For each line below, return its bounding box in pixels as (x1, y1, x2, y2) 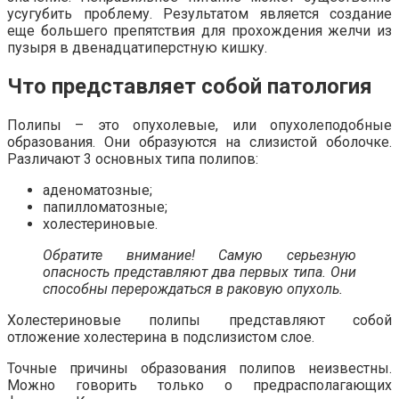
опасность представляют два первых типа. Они (43, 263, 356, 281)
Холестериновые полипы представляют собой (7, 311, 392, 329)
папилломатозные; (43, 198, 167, 216)
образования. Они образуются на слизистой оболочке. (7, 133, 392, 151)
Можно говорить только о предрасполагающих (7, 376, 392, 394)
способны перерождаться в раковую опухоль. (43, 280, 343, 297)
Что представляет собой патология (7, 73, 372, 99)
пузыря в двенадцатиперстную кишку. (7, 38, 267, 56)
